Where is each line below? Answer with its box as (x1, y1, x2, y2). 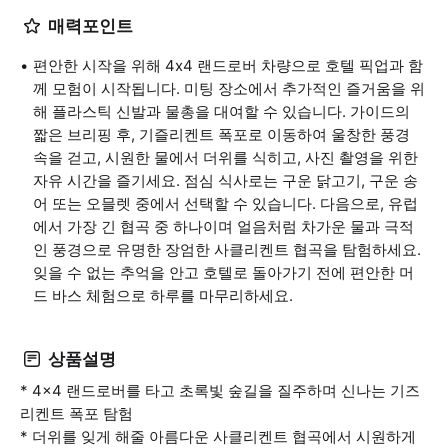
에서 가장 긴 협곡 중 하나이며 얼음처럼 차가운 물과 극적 (33, 217, 414, 236)
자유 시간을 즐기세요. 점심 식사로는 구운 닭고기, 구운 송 (33, 171, 418, 190)
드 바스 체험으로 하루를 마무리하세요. (33, 286, 293, 305)
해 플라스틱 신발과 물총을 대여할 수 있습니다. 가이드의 (33, 102, 410, 121)
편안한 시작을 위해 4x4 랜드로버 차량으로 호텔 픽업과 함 (33, 56, 423, 75)
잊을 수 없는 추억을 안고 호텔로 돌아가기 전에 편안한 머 (33, 263, 414, 282)
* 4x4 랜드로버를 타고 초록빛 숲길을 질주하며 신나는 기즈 (20, 381, 420, 400)
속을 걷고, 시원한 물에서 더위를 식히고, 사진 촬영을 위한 (33, 148, 418, 167)
